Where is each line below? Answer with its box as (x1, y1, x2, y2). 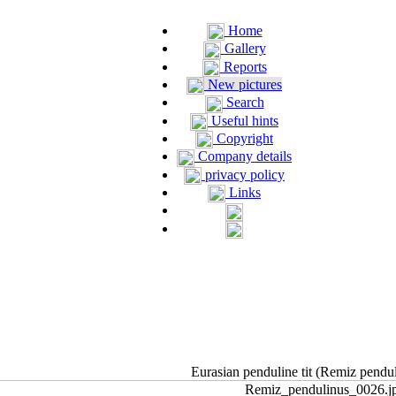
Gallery (220, 41, 266, 57)
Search (222, 95, 264, 110)
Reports (219, 58, 267, 74)
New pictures (204, 76, 282, 92)
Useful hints (208, 112, 278, 128)
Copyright (213, 130, 273, 146)
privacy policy (202, 166, 285, 182)
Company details (194, 148, 292, 164)
